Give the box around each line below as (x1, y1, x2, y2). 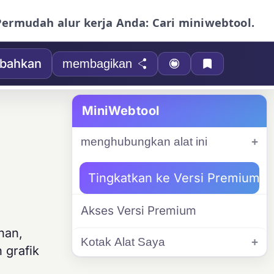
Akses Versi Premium (81, 204, 196, 218)
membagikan (62, 56, 132, 70)
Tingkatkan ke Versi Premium (88, 171, 260, 185)
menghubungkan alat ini (81, 135, 207, 148)
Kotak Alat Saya (81, 235, 165, 248)
